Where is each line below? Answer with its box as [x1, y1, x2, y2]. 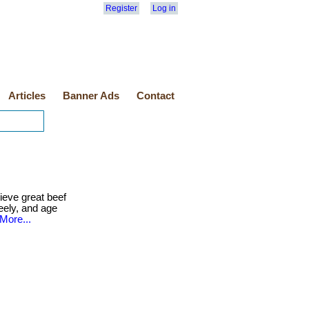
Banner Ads [63, 90, 119, 101]
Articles [8, 90, 46, 101]
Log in [152, 3, 176, 13]
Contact [137, 90, 175, 101]
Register [106, 3, 137, 13]
